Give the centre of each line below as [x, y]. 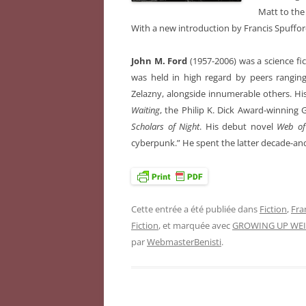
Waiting [145, 110]
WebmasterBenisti [184, 242]
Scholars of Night [166, 127]
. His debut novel [238, 127]
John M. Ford [159, 61]
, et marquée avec [195, 226]
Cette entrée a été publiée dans [195, 209]
